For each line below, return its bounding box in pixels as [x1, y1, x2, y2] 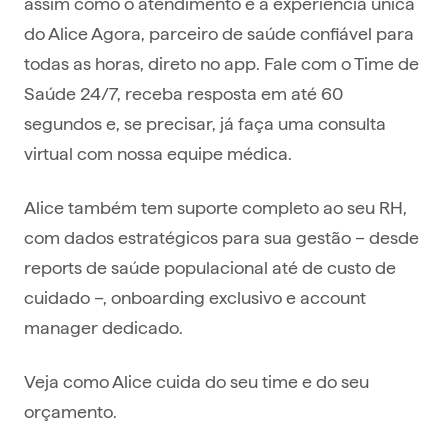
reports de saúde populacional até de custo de [24, 255, 396, 279]
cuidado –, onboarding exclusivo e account [24, 285, 366, 309]
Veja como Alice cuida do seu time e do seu [24, 369, 369, 393]
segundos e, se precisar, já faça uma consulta [24, 111, 386, 135]
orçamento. [24, 399, 117, 423]
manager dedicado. [24, 315, 183, 339]
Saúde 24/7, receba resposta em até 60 [24, 81, 343, 105]
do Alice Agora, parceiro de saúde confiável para [24, 21, 414, 45]
